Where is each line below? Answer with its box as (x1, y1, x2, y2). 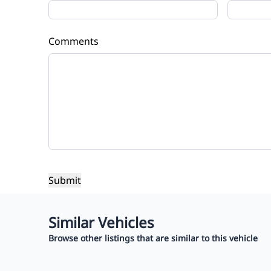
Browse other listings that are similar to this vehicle (48, 232, 258, 244)
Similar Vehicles (48, 212, 154, 233)
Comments (48, 34, 99, 48)
